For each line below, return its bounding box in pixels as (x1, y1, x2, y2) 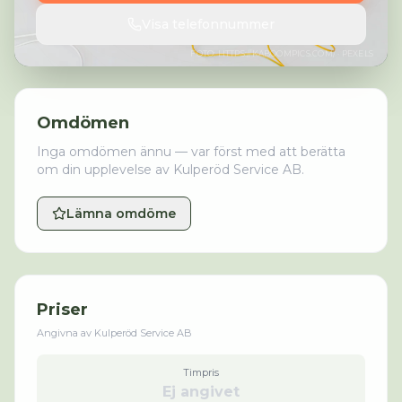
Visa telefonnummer (142, 16, 275, 32)
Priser (37, 300, 88, 319)
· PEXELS (335, 48, 373, 58)
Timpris (183, 366, 219, 379)
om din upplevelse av (37, 162, 173, 178)
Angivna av (37, 327, 94, 339)
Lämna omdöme (66, 205, 176, 222)
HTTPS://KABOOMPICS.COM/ (217, 48, 336, 58)
